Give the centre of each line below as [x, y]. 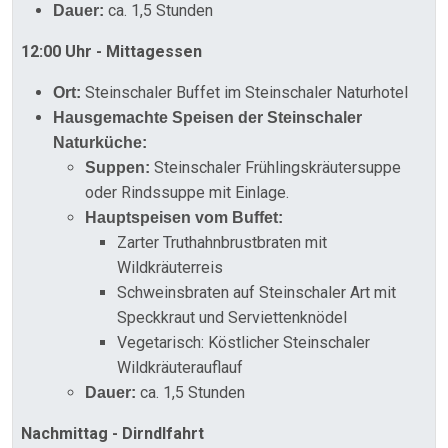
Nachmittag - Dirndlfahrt [112, 433]
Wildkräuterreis [170, 267]
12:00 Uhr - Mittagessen [111, 51]
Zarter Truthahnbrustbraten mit [222, 242]
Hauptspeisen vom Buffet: [184, 217]
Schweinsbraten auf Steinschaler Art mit [256, 292]
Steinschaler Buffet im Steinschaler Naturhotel [244, 92]
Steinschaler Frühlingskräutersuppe [275, 167]
